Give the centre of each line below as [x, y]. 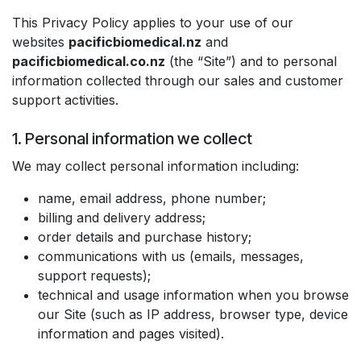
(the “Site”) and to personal [251, 61]
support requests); [94, 276]
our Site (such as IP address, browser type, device [193, 314]
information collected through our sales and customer [178, 81]
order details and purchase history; [145, 237]
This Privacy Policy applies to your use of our [153, 23]
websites [40, 42]
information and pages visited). [131, 334]
